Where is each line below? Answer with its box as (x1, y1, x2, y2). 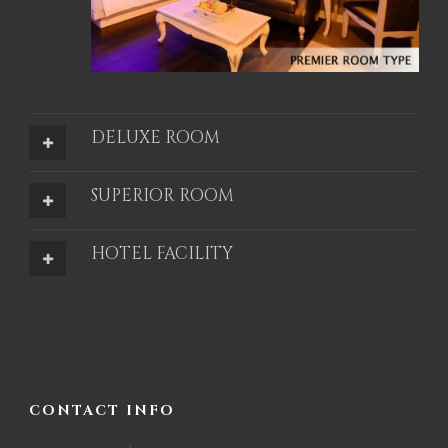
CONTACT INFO (29, 401, 175, 420)
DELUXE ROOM (91, 126, 220, 149)
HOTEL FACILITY (91, 242, 233, 265)
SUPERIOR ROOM (91, 184, 234, 207)
